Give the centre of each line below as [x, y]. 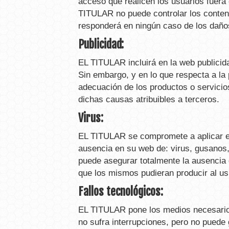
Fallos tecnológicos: [121, 191]
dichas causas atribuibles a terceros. [149, 99]
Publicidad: [101, 44]
